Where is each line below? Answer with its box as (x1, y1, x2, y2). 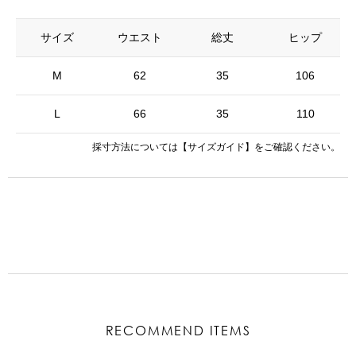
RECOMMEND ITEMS (105, 322, 251, 339)
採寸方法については (92, 141, 178, 153)
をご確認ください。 (254, 141, 340, 153)
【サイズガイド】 (178, 141, 254, 153)
